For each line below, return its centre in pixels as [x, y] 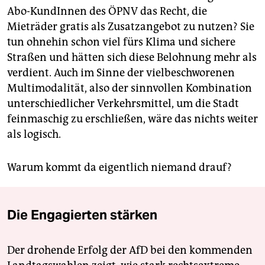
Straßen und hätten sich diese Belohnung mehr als [132, 58]
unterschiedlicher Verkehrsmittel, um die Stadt [123, 104]
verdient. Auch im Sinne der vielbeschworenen [121, 73]
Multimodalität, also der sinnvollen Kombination [130, 88]
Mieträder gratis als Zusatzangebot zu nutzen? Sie [131, 27]
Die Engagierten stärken [82, 215]
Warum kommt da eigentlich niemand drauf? [119, 168]
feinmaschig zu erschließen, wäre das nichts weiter [132, 119]
